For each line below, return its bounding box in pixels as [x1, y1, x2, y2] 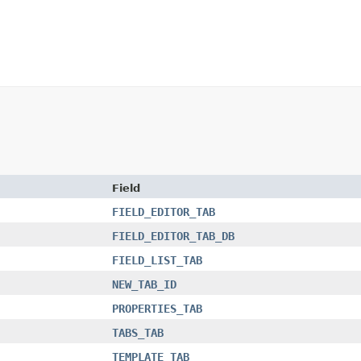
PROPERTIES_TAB [112, 301, 202, 315]
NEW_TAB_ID [112, 277, 176, 291]
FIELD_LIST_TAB [112, 253, 202, 267]
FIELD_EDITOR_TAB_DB [112, 229, 234, 243]
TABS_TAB [112, 326, 164, 339]
